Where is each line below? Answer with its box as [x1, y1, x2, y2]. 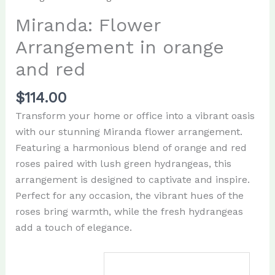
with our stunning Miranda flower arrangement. [15, 126, 242, 138]
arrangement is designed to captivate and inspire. [15, 174, 250, 186]
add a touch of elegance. [15, 222, 132, 234]
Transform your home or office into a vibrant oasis [15, 110, 255, 122]
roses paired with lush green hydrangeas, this [15, 158, 231, 170]
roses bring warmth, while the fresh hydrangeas [15, 206, 243, 218]
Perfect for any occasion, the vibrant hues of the [15, 190, 244, 202]
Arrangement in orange [15, 36, 224, 58]
